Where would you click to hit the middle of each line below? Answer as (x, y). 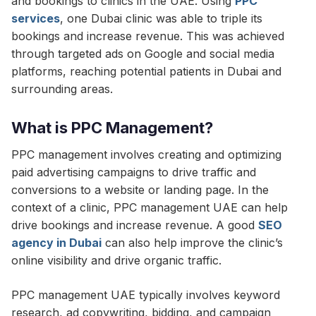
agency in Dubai (56, 243)
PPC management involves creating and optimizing (146, 154)
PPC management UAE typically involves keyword (146, 295)
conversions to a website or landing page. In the (140, 190)
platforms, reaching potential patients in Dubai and (146, 71)
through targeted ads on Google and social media (143, 54)
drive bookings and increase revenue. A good (135, 225)
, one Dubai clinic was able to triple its (161, 18)
